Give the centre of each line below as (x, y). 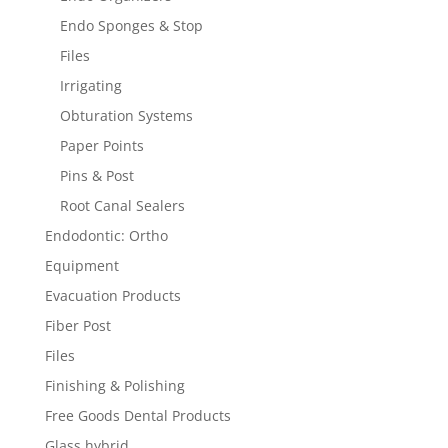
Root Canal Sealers (122, 206)
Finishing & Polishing (114, 386)
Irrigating (90, 86)
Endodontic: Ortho (106, 236)
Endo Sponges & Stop (131, 26)
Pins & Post (96, 176)
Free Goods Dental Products (137, 416)
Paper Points (101, 146)
